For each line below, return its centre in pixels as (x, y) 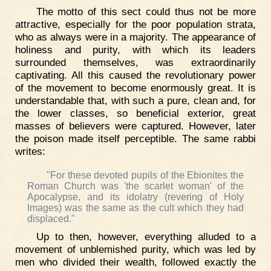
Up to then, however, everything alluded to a (146, 237)
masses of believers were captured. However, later (135, 126)
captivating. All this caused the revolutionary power (135, 75)
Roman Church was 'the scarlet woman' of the (135, 186)
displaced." (51, 219)
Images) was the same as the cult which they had (135, 208)
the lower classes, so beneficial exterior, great (135, 113)
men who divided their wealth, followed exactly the (135, 262)
